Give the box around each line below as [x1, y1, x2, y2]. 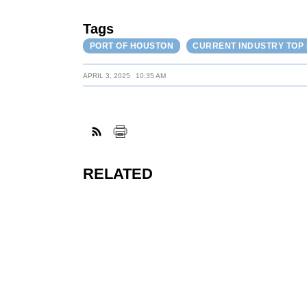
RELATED [83, 164, 153, 182]
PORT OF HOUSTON [89, 40, 174, 51]
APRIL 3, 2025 [83, 72, 131, 80]
